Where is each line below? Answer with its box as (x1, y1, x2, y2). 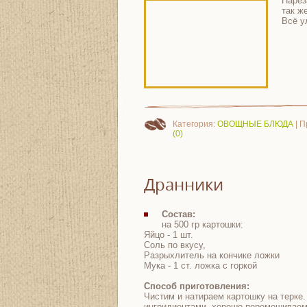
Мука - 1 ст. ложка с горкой (144, 260, 257, 271)
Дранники (144, 173, 223, 195)
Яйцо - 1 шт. (144, 230, 193, 240)
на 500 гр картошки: (162, 219, 243, 230)
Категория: (173, 119, 217, 129)
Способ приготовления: (144, 281, 249, 291)
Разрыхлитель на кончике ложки (144, 250, 280, 260)
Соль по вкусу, (144, 240, 206, 250)
